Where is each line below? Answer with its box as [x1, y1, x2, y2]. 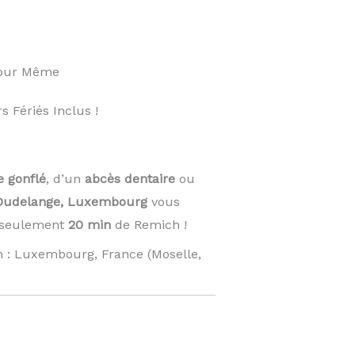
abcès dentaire [84, 170, 175, 186]
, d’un [45, 170, 85, 186]
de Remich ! [110, 216, 187, 232]
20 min [67, 216, 111, 232]
